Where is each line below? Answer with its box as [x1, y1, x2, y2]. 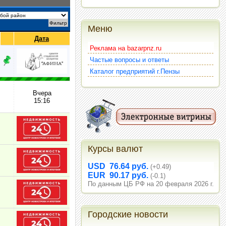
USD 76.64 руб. [88, 162, 150, 171]
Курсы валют [88, 144, 143, 154]
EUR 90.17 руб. [88, 171, 150, 180]
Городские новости [88, 209, 168, 219]
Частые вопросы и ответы [90, 56, 169, 64]
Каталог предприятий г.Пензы [90, 68, 180, 75]
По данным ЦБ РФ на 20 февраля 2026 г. [88, 180, 214, 188]
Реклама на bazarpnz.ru [90, 44, 161, 52]
